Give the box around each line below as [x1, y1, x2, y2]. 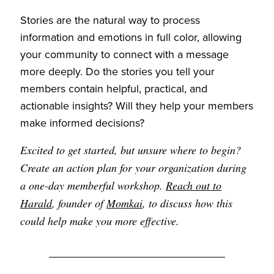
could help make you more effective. [20, 213, 179, 228]
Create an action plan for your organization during [20, 160, 246, 175]
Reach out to [166, 178, 221, 193]
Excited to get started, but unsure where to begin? [20, 143, 241, 157]
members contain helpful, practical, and [20, 81, 207, 97]
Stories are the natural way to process [20, 12, 200, 28]
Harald [20, 196, 52, 210]
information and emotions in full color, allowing [20, 29, 242, 45]
